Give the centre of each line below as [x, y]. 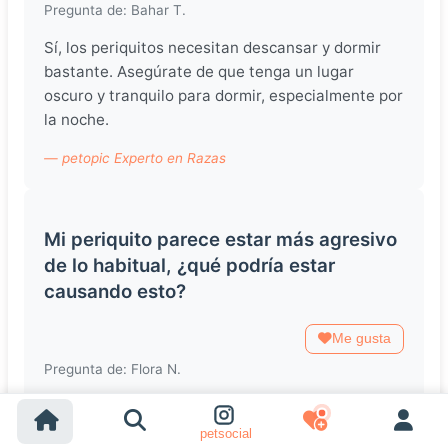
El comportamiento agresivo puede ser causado [216, 407]
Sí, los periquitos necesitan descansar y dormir [212, 48]
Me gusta [361, 339]
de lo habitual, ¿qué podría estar [189, 266]
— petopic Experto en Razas [135, 157]
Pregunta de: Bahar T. [115, 10]
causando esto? [115, 292]
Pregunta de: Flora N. [112, 369]
